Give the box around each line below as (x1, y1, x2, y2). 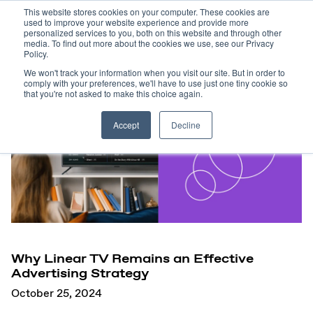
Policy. (24, 48, 48, 59)
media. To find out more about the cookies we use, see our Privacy (24, 37, 274, 49)
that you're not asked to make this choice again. (24, 87, 203, 99)
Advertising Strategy (11, 263, 149, 282)
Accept (112, 119, 139, 131)
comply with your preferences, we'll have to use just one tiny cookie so (24, 77, 288, 89)
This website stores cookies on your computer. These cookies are (24, 6, 270, 17)
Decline (170, 119, 201, 131)
